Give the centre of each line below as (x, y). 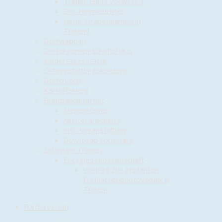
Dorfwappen (65, 41)
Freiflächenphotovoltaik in (127, 179)
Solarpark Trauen (73, 150)
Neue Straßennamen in (102, 21)
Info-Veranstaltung (95, 130)
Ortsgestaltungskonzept (86, 70)
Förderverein (46, 207)
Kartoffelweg (66, 90)
